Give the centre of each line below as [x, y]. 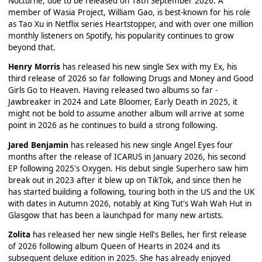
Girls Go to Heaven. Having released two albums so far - [113, 90]
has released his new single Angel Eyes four [150, 145]
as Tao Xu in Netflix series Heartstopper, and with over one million [130, 24]
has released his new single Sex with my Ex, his [148, 67]
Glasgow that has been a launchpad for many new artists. [116, 215]
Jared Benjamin [38, 145]
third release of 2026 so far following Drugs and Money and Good [130, 79]
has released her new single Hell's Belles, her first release [138, 235]
